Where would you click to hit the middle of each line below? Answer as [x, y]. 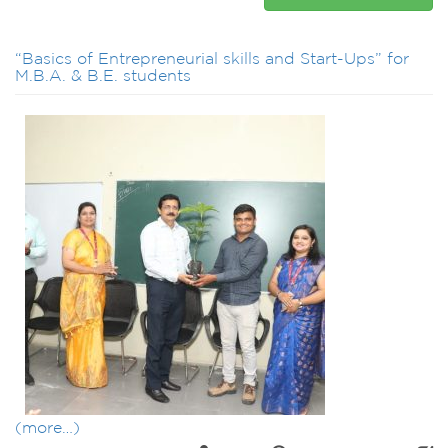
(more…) [47, 429]
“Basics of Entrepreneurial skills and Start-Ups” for [212, 60]
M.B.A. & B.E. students [103, 77]
